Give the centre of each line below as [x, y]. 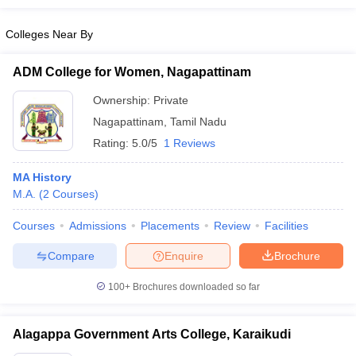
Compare [71, 255]
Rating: [112, 143]
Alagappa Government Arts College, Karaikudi [152, 334]
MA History [42, 177]
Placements [170, 226]
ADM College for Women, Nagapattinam [132, 72]
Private [171, 100]
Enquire [184, 255]
